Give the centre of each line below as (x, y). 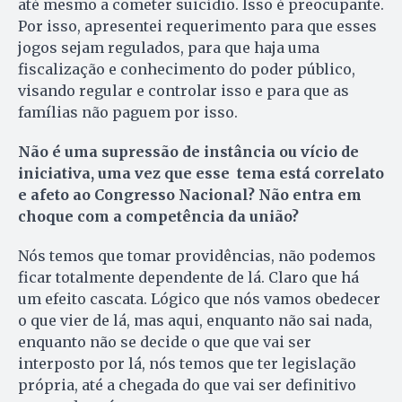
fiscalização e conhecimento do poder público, (187, 70)
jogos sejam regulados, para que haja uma (169, 48)
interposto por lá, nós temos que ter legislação (187, 364)
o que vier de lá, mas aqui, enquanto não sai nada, (195, 321)
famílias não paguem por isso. (128, 113)
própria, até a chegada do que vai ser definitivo (187, 385)
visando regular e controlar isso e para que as (184, 91)
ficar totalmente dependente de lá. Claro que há (188, 278)
